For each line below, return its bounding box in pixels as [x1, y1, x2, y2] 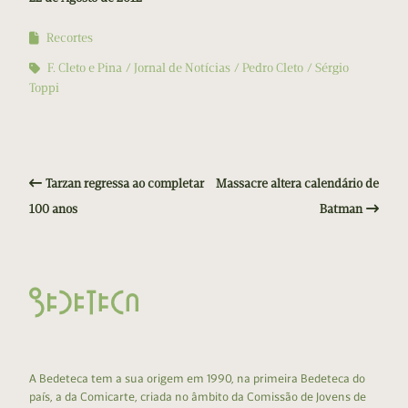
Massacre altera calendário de [216, 176, 379, 192]
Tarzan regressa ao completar [46, 176, 204, 192]
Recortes [46, 30, 93, 46]
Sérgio [315, 60, 349, 76]
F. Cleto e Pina [47, 60, 122, 76]
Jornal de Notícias [134, 60, 230, 76]
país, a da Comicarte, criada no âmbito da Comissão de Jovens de [29, 390, 366, 404]
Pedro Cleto [242, 60, 303, 76]
